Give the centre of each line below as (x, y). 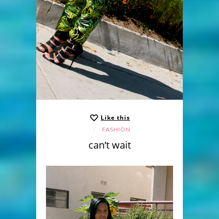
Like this (115, 118)
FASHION (116, 129)
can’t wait (109, 145)
